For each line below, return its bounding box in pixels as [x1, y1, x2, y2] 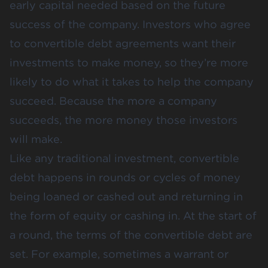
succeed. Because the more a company [10, 94, 217, 107]
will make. [10, 132, 62, 145]
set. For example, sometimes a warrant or [10, 247, 229, 260]
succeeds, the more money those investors [10, 113, 237, 126]
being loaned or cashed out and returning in [10, 190, 243, 203]
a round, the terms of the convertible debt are [10, 228, 252, 241]
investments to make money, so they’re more [10, 56, 248, 69]
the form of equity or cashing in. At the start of [10, 209, 257, 222]
